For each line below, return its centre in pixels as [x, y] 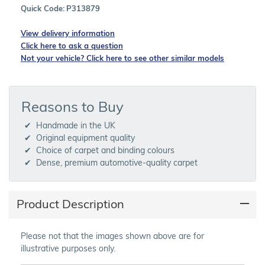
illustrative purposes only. [68, 248]
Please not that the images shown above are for [112, 236]
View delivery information [68, 33]
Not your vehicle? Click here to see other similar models [122, 58]
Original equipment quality [85, 138]
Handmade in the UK [76, 125]
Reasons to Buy [72, 106]
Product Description [70, 204]
